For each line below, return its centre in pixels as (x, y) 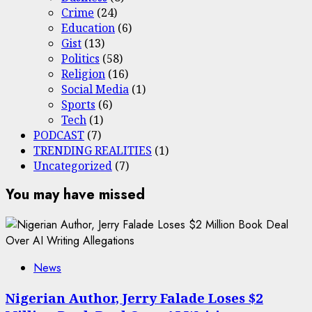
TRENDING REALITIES (93, 150)
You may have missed (75, 195)
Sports (78, 104)
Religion (83, 73)
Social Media (95, 89)
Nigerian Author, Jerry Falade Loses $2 (134, 297)
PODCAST (59, 135)
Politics (80, 58)
